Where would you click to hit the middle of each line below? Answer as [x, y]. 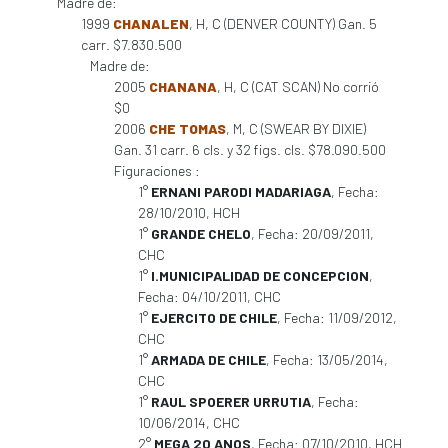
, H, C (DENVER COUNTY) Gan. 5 [283, 23]
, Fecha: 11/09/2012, [337, 317]
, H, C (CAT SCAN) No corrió [298, 86]
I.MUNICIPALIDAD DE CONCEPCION [260, 275]
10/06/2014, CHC [189, 422]
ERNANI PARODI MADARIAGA [241, 191]
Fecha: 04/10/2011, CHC [209, 296]
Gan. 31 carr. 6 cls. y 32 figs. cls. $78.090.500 [250, 149]
